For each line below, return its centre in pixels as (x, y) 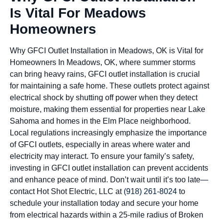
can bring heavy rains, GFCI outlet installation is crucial (105, 74)
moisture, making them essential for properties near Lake (108, 109)
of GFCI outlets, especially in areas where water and (100, 144)
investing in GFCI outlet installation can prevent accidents (109, 168)
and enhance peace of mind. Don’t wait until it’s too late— (109, 179)
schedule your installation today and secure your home (104, 203)
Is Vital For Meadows (78, 13)
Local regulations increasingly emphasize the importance (108, 132)
